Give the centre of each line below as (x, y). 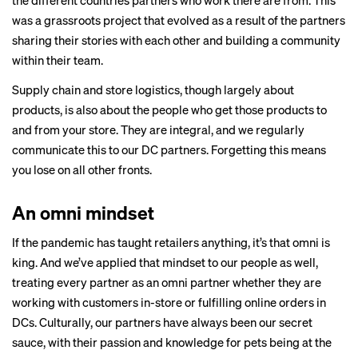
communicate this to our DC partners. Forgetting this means (169, 149)
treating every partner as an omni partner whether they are (167, 282)
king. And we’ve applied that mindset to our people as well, (165, 262)
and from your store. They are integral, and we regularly (158, 129)
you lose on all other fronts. (82, 169)
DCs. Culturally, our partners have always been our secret (162, 322)
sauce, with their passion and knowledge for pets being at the (172, 342)
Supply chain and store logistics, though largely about (153, 89)
